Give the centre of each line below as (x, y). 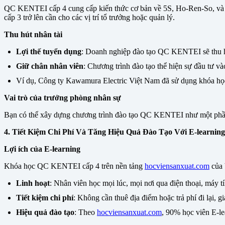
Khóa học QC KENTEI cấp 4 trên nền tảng (74, 166)
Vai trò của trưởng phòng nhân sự (63, 98)
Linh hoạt (33, 183)
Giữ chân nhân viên (50, 66)
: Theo (86, 212)
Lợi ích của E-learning (42, 149)
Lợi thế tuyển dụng (49, 52)
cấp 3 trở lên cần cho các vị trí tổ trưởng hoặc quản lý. (89, 18)
